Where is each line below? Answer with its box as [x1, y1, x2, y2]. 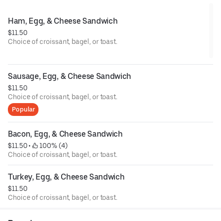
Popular [12, 105, 35, 113]
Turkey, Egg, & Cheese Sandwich [8, 172, 125, 182]
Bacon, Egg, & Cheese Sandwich [8, 129, 123, 139]
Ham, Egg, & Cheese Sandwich [8, 16, 118, 26]
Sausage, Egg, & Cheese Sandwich [8, 71, 132, 81]
